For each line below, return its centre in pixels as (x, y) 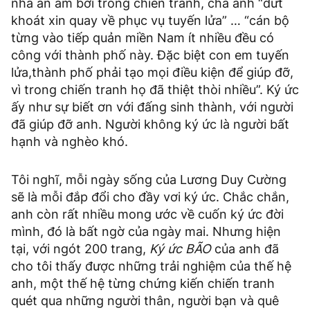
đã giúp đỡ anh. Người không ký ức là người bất (150, 125)
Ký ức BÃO (182, 249)
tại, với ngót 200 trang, (80, 249)
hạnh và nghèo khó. (70, 142)
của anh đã (247, 249)
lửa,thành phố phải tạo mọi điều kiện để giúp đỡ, (152, 73)
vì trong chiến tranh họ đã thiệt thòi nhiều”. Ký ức (155, 90)
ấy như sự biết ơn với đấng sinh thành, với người (152, 107)
